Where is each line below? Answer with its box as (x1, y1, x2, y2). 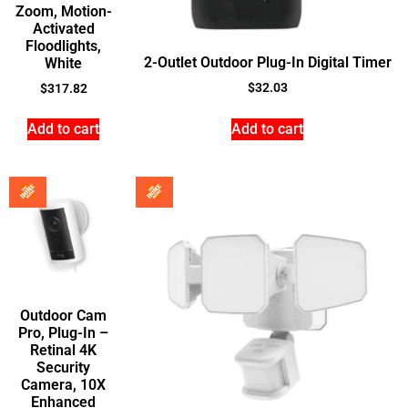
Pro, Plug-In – (18, 323, 108, 342)
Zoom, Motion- (15, 2, 112, 20)
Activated (32, 19, 95, 37)
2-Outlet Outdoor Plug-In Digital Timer (143, 53, 392, 71)
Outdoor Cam (20, 306, 107, 324)
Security (36, 358, 90, 376)
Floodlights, (25, 36, 101, 55)
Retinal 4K (30, 341, 97, 359)
